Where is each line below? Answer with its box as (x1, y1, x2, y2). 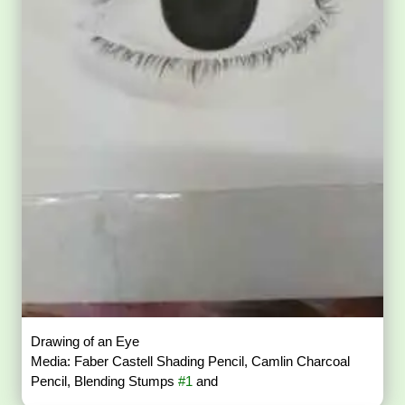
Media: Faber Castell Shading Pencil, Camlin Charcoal (31, 353, 351, 370)
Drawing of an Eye (31, 334, 144, 350)
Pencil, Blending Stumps (31, 373, 179, 390)
